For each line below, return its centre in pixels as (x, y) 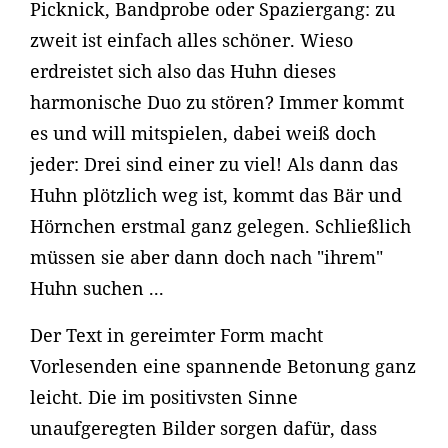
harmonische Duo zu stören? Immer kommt (217, 102)
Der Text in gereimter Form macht (176, 335)
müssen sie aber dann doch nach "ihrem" (206, 257)
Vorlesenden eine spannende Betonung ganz (223, 366)
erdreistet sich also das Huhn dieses (183, 71)
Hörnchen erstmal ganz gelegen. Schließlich (220, 226)
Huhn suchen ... (97, 288)
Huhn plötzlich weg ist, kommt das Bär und (216, 195)
